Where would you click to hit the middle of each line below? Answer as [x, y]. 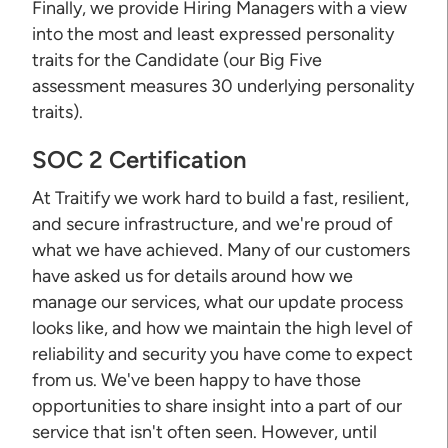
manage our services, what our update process [218, 301]
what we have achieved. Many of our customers [221, 249]
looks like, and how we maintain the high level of [223, 327]
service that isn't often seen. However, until [205, 431]
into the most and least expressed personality [213, 33]
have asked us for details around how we [193, 275]
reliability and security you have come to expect [223, 353]
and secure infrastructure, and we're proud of [213, 223]
